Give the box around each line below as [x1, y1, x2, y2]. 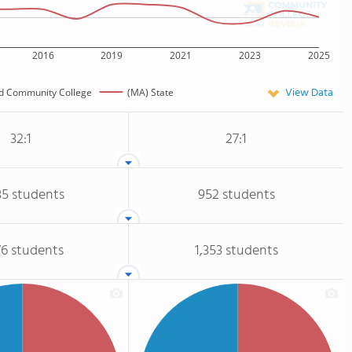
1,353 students [194, 240, 278, 262]
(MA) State [126, 85, 174, 99]
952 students [197, 184, 275, 207]
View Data [285, 84, 333, 102]
